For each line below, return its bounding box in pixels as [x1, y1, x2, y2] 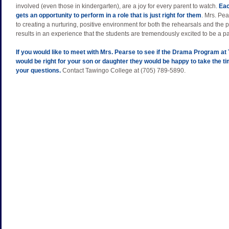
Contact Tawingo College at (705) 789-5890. [61, 67, 186, 74]
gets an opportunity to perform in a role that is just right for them [16, 12, 201, 19]
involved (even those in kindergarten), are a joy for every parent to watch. [16, 3, 219, 10]
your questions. [16, 67, 61, 74]
